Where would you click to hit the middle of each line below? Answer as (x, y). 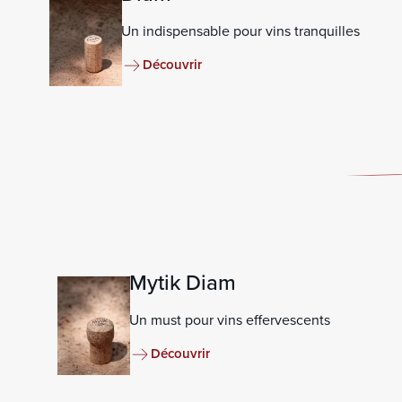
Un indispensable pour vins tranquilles (240, 31)
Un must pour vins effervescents (230, 319)
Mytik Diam (183, 282)
